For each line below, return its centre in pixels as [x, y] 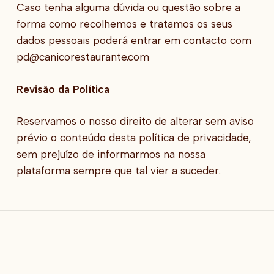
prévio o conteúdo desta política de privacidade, [133, 138]
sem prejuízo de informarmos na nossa [111, 154]
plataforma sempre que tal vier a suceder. [118, 171]
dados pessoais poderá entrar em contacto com [134, 41]
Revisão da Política [63, 89]
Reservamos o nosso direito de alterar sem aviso [135, 121]
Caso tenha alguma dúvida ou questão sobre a [128, 8]
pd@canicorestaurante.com [83, 57]
